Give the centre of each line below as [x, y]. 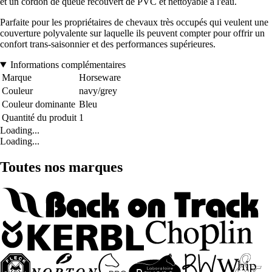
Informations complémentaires [68, 65]
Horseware [100, 78]
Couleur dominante [39, 104]
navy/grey [98, 91]
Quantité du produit [39, 118]
